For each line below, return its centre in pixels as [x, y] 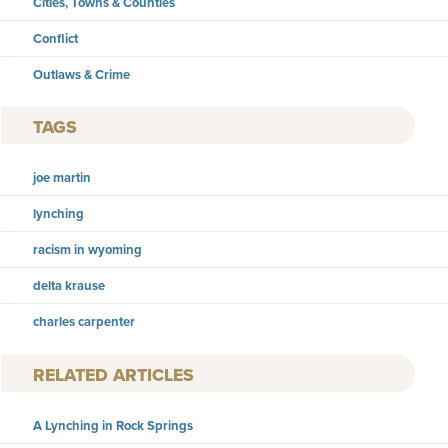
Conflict [55, 38]
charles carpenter [84, 322]
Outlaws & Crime [81, 74]
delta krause [69, 286]
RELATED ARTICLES [113, 374]
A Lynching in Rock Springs [113, 425]
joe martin [62, 178]
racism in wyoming [87, 250]
